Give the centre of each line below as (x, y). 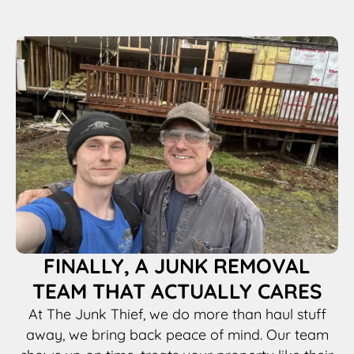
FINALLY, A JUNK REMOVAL (177, 265)
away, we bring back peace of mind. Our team (177, 334)
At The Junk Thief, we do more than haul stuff (177, 314)
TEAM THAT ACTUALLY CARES (177, 291)
